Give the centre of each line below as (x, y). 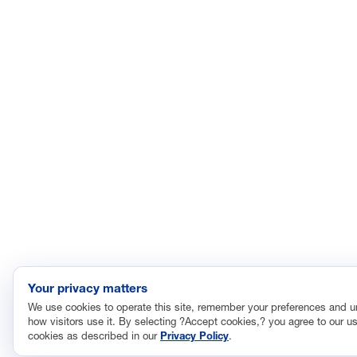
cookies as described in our (94, 335)
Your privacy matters (88, 288)
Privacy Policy (194, 335)
